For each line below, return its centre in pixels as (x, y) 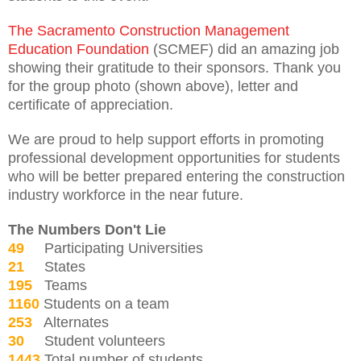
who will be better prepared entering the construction (176, 176)
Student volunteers (95, 340)
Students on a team (104, 303)
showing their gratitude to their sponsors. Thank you (174, 67)
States (55, 266)
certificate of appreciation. (91, 104)
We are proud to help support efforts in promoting (166, 139)
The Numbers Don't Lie (87, 229)
